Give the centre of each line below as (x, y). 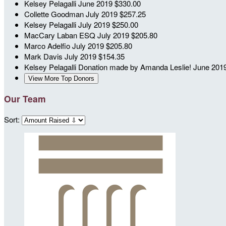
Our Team (25, 99)
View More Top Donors (61, 78)
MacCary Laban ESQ (61, 35)
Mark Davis (44, 56)
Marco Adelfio (48, 45)
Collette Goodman (55, 14)
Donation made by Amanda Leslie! (136, 67)
